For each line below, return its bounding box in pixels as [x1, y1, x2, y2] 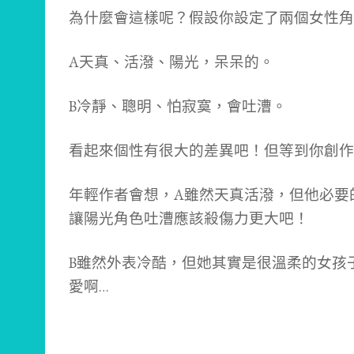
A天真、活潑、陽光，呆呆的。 [69, 52, 274, 73]
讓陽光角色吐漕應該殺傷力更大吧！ [69, 209, 309, 229]
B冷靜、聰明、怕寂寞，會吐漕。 [69, 96, 287, 117]
